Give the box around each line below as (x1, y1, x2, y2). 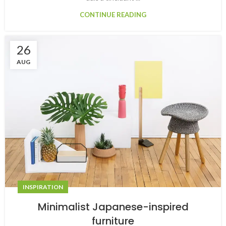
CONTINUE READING (80, 11, 146, 19)
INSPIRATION (23, 183, 63, 191)
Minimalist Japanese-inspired (37, 200, 189, 214)
